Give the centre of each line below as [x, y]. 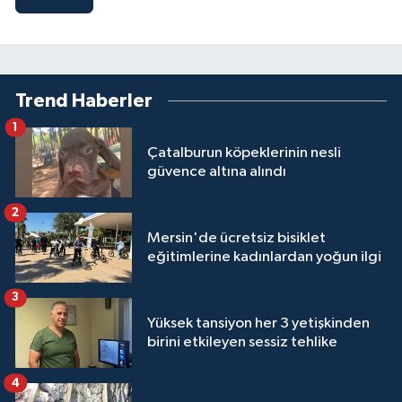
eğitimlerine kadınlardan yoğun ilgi [264, 258]
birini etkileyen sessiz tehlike [242, 343]
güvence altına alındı [217, 172]
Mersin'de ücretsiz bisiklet [236, 239]
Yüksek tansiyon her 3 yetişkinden [258, 324]
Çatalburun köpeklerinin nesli [244, 153]
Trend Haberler [84, 101]
